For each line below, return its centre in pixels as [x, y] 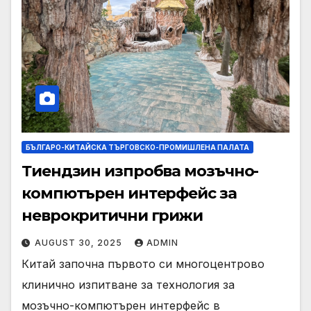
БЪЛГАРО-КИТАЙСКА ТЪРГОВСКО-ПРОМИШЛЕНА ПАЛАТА [137, 148]
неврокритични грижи [112, 216]
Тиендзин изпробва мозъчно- [140, 171]
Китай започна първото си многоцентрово [143, 264]
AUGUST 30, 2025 [80, 243]
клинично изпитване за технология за [128, 285]
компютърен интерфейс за [129, 194]
